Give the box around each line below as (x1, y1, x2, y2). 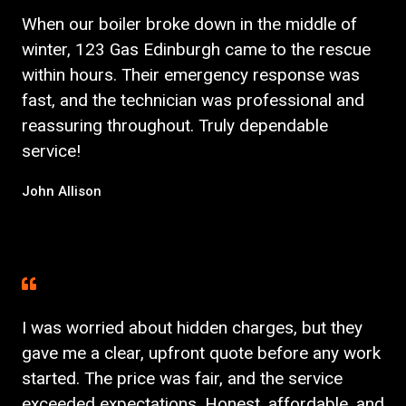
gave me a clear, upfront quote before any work (22, 342, 381, 363)
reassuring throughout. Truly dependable (22, 114, 328, 136)
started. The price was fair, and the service (22, 367, 343, 389)
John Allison (22, 182, 101, 199)
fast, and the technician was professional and (22, 89, 364, 111)
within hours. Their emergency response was (22, 63, 360, 85)
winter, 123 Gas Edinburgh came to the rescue (22, 38, 371, 60)
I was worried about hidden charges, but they (22, 316, 362, 338)
